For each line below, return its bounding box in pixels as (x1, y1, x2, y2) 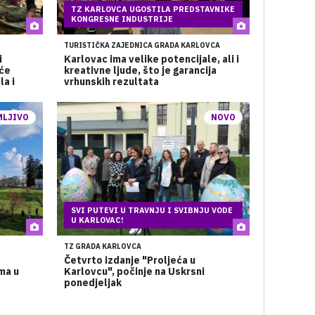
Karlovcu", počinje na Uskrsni (63, 265, 205, 278)
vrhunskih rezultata (63, 75, 159, 88)
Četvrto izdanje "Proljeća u (63, 254, 195, 266)
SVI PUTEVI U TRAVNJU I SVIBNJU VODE (70, 205, 233, 215)
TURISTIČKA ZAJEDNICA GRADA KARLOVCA (63, 41, 220, 50)
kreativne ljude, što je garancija (63, 64, 217, 77)
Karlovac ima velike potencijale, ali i (63, 53, 239, 65)
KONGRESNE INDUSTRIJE (70, 14, 173, 24)
